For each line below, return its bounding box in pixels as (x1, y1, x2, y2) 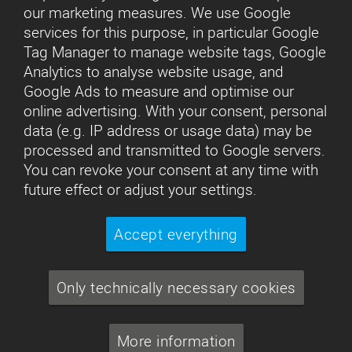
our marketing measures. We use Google (24, 2, 291, 23)
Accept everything (114, 224, 238, 244)
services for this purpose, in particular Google (24, 22, 319, 42)
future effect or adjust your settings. (24, 179, 257, 200)
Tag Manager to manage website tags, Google (24, 42, 326, 62)
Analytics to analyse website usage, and (24, 61, 284, 82)
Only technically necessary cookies (56, 277, 296, 298)
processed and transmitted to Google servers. (24, 140, 325, 160)
